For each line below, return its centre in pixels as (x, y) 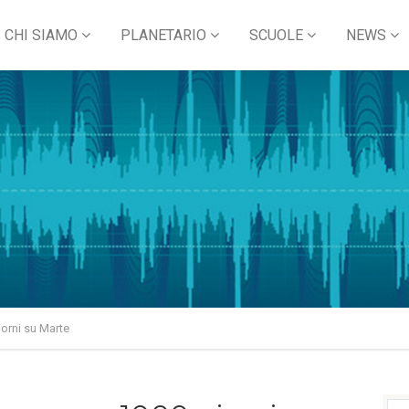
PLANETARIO (163, 35)
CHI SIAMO (41, 35)
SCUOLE (276, 35)
